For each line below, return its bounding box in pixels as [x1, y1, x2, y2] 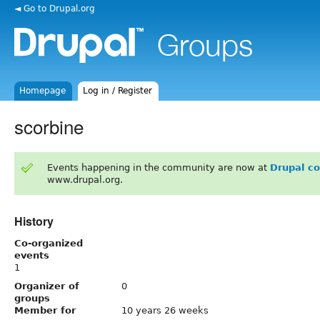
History [14, 212, 54, 229]
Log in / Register [83, 86, 153, 96]
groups [14, 292, 50, 304]
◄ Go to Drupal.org [14, 3, 95, 14]
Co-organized [14, 237, 83, 249]
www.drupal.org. [46, 174, 123, 185]
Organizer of [14, 280, 79, 291]
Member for [14, 304, 76, 316]
